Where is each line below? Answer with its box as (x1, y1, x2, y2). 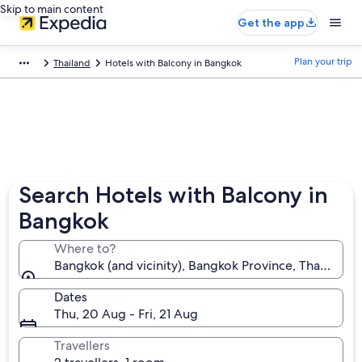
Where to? (54, 240, 116, 257)
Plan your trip (294, 55, 352, 68)
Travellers (54, 337, 111, 354)
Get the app (238, 15, 305, 30)
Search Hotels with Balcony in (19, 181, 329, 208)
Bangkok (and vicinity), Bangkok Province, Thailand (54, 257, 349, 274)
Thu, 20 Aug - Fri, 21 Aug (54, 305, 199, 322)
